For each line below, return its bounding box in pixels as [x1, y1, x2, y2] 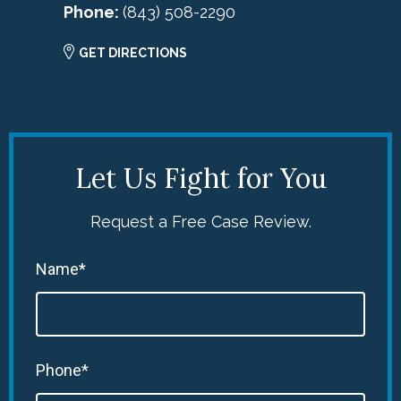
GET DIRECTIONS [79, 46, 187, 61]
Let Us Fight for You [74, 161, 327, 196]
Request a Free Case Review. [90, 212, 311, 232]
